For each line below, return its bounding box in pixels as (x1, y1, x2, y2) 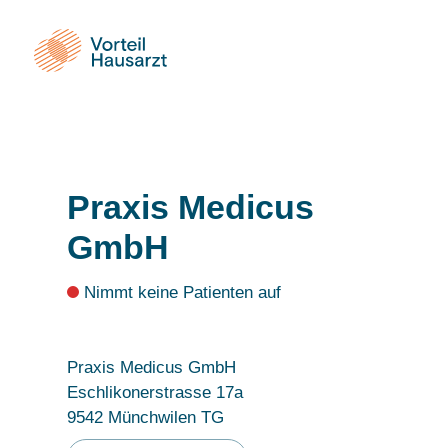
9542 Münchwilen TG (67, 408, 225, 428)
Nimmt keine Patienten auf (79, 282, 282, 302)
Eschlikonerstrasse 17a (67, 383, 244, 403)
